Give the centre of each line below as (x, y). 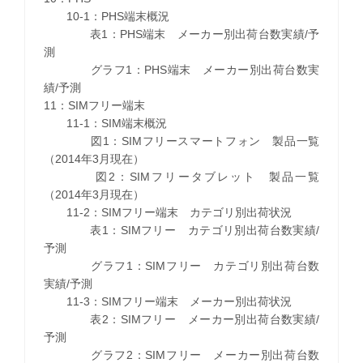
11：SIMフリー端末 (94, 105)
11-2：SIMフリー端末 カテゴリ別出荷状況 (167, 212)
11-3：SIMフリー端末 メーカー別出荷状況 (167, 301)
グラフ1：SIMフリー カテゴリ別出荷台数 (181, 265)
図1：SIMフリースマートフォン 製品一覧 (181, 141)
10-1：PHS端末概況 (106, 16)
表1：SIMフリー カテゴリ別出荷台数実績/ (181, 230)
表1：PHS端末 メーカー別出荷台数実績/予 (181, 34)
